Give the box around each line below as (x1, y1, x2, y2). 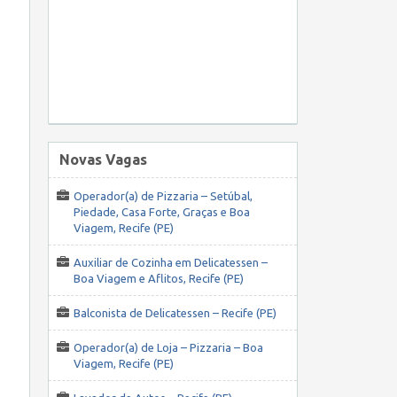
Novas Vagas (59, 152, 147, 168)
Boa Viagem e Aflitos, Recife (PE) (74, 272, 244, 285)
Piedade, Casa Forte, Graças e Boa (74, 206, 250, 219)
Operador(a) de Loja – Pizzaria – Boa (74, 341, 263, 354)
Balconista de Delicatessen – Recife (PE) (74, 307, 276, 320)
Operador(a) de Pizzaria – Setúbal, (74, 190, 253, 203)
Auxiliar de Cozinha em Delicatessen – (74, 256, 268, 269)
